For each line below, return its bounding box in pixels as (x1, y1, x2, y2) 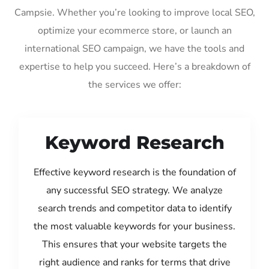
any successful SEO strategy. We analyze (46, 183, 223, 197)
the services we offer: (88, 77, 181, 91)
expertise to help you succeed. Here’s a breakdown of (19, 59, 250, 73)
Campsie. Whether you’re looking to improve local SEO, (14, 5, 255, 19)
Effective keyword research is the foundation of (33, 165, 236, 179)
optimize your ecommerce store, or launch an (37, 23, 232, 37)
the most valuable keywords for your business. (34, 219, 235, 233)
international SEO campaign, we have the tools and (25, 41, 244, 55)
